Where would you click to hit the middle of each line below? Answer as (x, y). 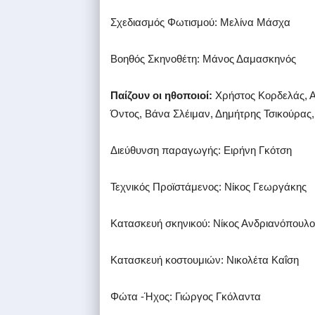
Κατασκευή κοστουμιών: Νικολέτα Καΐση (205, 260)
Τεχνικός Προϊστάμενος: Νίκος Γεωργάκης (208, 187)
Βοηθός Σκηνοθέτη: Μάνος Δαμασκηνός (203, 59)
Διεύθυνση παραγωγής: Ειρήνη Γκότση (201, 150)
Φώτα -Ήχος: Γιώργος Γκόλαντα (186, 297)
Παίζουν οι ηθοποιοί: (161, 96)
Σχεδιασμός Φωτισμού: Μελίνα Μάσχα (200, 22)
